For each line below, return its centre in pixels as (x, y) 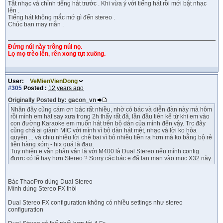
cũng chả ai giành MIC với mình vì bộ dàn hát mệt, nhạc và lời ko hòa (104, 130)
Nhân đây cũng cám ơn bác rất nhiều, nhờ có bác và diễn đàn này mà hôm (111, 110)
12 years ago (66, 88)
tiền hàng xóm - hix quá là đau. (52, 144)
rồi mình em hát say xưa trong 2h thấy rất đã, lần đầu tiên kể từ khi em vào (110, 116)
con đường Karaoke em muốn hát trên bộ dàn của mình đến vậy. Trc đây (108, 123)
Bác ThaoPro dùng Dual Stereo (50, 182)
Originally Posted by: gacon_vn (53, 100)
